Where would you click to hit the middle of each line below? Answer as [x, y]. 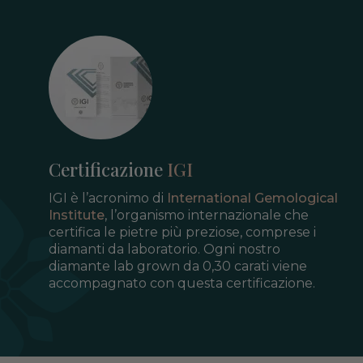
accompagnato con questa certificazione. [182, 284]
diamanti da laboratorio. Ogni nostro [164, 250]
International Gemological [252, 199]
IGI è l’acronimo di [108, 199]
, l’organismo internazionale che [207, 216]
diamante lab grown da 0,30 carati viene [178, 267]
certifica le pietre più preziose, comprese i [182, 233]
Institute [77, 216]
